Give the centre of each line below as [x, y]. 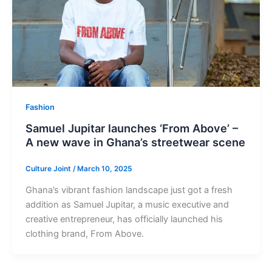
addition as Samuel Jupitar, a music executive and [127, 205]
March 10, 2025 [104, 168]
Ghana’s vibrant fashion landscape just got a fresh [129, 190]
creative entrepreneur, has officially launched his [124, 219]
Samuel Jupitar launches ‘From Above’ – [131, 128]
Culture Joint [49, 168]
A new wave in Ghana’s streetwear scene [135, 142]
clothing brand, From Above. [84, 234]
